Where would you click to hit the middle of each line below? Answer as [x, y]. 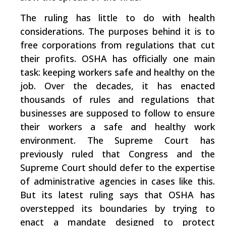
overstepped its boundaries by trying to [118, 208]
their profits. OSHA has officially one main [118, 58]
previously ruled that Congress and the [118, 154]
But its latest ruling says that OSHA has [118, 194]
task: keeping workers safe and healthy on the [118, 72]
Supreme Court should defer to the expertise [118, 167]
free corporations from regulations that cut [118, 45]
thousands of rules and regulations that [118, 99]
